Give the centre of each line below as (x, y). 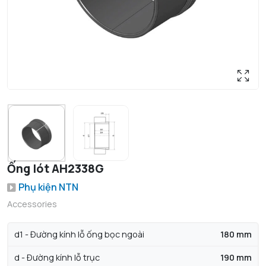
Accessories (32, 204)
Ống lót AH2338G (56, 169)
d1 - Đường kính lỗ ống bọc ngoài (79, 235)
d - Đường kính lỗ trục (57, 258)
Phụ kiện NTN (48, 187)
